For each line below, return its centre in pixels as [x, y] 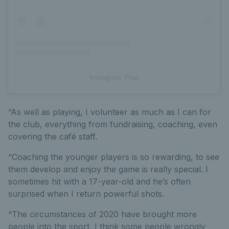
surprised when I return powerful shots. [86, 194]
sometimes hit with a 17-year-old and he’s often [99, 182]
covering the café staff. [53, 137]
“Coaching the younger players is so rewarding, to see [114, 157]
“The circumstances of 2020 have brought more [102, 214]
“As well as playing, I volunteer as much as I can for [110, 112]
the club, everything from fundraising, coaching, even [113, 124]
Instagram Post [114, 77]
